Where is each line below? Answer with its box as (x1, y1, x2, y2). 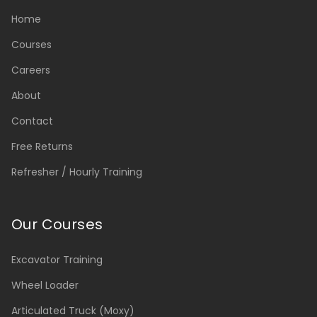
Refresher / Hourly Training (11, 165, 142, 180)
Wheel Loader (11, 278, 79, 293)
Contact (11, 114, 53, 129)
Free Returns (11, 139, 73, 154)
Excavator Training (11, 253, 103, 267)
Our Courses (11, 214, 103, 235)
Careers (11, 63, 50, 78)
